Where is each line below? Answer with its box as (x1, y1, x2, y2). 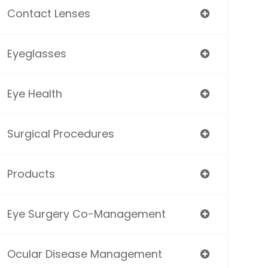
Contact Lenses (7, 6, 90, 21)
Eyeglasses (7, 46, 66, 61)
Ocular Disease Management (7, 246, 162, 261)
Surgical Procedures (7, 126, 114, 141)
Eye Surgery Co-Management (7, 206, 166, 221)
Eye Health (7, 86, 62, 101)
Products (7, 166, 55, 181)
